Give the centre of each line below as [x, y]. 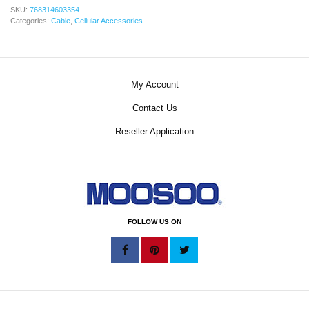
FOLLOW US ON [154, 222]
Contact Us [154, 108]
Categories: [31, 20]
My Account [154, 84]
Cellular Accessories [109, 20]
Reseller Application [154, 131]
